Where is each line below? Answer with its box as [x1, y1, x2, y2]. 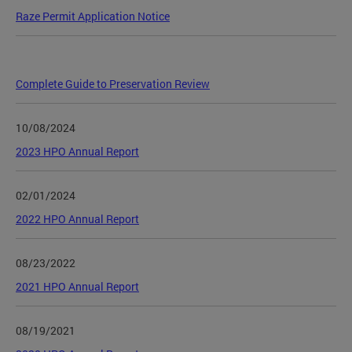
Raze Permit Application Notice [16, 8, 170, 24]
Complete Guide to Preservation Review [16, 75, 210, 91]
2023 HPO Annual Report [16, 143, 139, 159]
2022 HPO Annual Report [16, 211, 139, 226]
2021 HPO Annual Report [16, 278, 139, 294]
